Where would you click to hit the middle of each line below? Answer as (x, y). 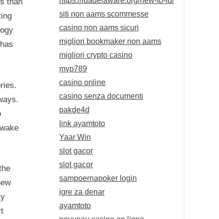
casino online (82, 82)
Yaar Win (75, 137)
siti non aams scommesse (104, 13)
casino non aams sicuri (99, 27)
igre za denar (82, 191)
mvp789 (73, 68)
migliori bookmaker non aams (110, 41)
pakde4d (74, 109)
